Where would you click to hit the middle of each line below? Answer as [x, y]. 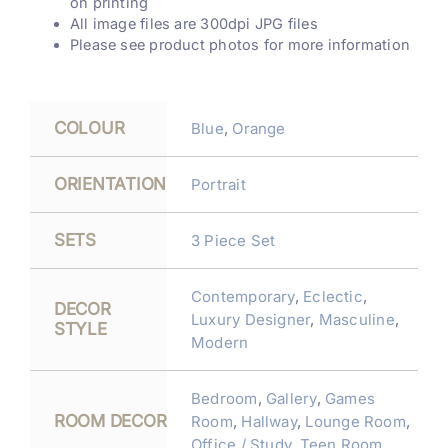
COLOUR [89, 127]
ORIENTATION [110, 183]
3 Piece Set [233, 240]
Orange [259, 128]
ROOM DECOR [110, 420]
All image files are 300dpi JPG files [193, 24]
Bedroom [224, 398]
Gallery [291, 398]
